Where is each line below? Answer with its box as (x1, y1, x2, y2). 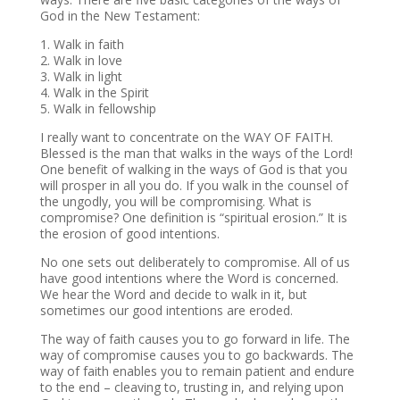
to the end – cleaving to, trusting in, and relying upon (39, 379, 344, 396)
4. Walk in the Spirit (39, 84, 149, 101)
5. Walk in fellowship (39, 100, 156, 117)
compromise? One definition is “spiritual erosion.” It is (39, 209, 347, 226)
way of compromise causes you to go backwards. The (39, 346, 354, 363)
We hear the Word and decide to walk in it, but (39, 286, 307, 303)
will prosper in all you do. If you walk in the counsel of (39, 177, 348, 194)
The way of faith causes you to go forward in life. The (39, 330, 350, 347)
